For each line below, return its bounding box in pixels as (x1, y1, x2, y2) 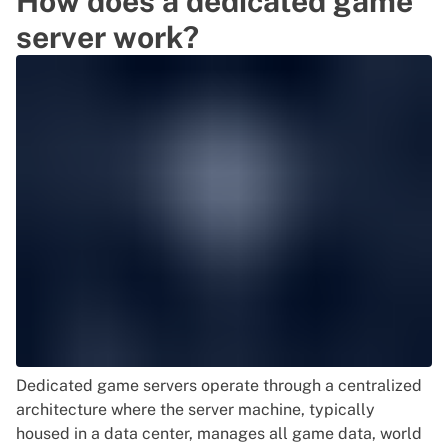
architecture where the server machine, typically (16, 400, 375, 420)
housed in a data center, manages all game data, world (16, 424, 422, 444)
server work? (16, 19, 199, 56)
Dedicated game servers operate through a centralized (16, 376, 422, 396)
